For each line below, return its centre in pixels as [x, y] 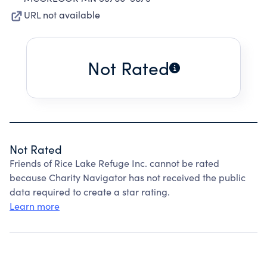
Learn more [35, 206]
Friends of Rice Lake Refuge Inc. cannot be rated [114, 163]
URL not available [62, 15]
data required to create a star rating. [90, 192]
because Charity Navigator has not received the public [128, 177]
